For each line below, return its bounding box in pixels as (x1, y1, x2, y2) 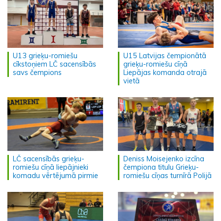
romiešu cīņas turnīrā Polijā (123, 171, 212, 181)
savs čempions (13, 68, 62, 77)
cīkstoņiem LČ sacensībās (13, 60, 96, 69)
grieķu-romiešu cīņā (123, 60, 187, 69)
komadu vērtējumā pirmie (13, 171, 98, 181)
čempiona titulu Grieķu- (123, 163, 199, 172)
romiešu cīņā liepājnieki (13, 163, 88, 172)
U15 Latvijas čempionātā (123, 51, 206, 61)
